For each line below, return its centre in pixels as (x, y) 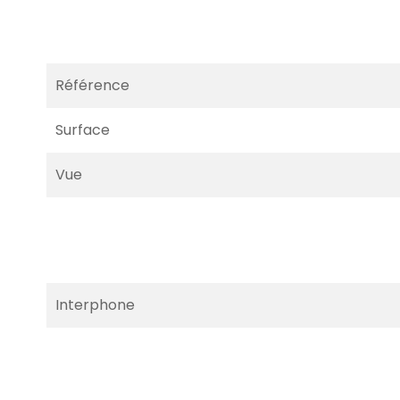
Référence (92, 85)
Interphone (95, 305)
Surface (83, 130)
